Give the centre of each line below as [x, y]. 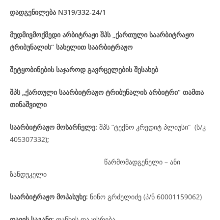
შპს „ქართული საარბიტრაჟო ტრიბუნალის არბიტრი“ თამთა [107, 92]
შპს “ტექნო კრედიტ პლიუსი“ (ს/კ [152, 127]
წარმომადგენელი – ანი [142, 162]
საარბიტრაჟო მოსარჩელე [53, 127]
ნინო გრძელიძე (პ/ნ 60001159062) [146, 197]
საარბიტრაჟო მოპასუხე [48, 197]
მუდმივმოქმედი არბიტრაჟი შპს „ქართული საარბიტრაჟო [102, 35]
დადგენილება [33, 12]
